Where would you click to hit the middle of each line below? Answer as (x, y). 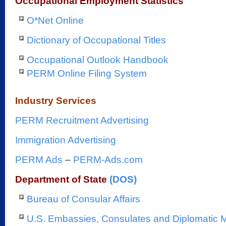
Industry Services (56, 101)
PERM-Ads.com (108, 160)
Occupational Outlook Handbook (98, 60)
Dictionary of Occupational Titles (96, 40)
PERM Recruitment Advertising (82, 120)
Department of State (61, 179)
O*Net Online (55, 20)
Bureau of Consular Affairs (83, 199)
